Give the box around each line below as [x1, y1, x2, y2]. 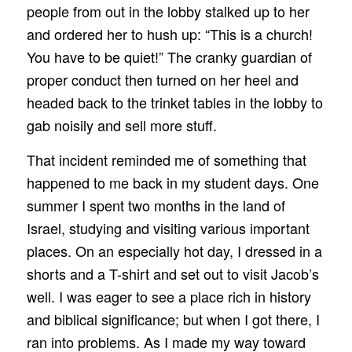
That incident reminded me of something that [26, 149, 306, 170]
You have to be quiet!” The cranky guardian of [26, 46, 312, 67]
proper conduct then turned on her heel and [26, 68, 299, 90]
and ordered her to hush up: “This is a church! [26, 23, 313, 44]
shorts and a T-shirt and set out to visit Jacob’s [26, 263, 319, 284]
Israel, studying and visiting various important [26, 218, 310, 239]
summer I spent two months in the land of [26, 195, 285, 216]
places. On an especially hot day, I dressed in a [26, 240, 322, 262]
